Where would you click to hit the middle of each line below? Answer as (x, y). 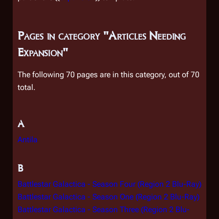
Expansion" (43, 52)
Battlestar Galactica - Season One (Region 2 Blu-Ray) (109, 197)
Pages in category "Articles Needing (102, 35)
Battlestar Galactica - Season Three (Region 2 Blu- (104, 209)
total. (27, 87)
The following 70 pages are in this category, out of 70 (109, 75)
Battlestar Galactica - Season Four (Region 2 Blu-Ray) (109, 184)
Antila (28, 140)
